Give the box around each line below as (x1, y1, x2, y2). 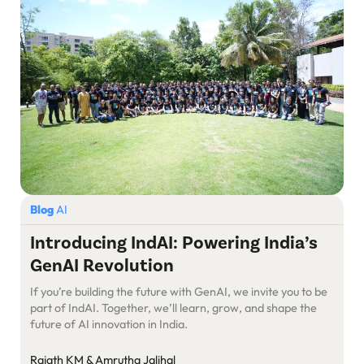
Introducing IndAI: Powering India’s (30, 232, 318, 255)
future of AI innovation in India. (30, 317, 188, 332)
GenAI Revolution (30, 254, 174, 278)
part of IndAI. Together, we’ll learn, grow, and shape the (30, 301, 317, 316)
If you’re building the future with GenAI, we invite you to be (30, 284, 327, 300)
